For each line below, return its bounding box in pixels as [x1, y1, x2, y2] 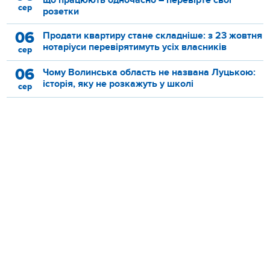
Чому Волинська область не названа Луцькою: [43, 66, 256, 78]
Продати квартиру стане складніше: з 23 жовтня [43, 29, 263, 42]
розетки [43, 5, 80, 17]
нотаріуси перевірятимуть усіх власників [43, 40, 227, 53]
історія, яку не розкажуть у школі [43, 77, 194, 90]
